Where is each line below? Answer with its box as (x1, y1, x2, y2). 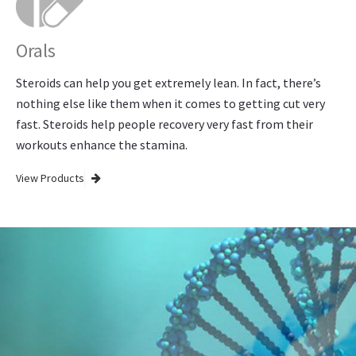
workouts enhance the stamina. (16, 136, 188, 153)
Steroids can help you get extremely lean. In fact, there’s (16, 74, 321, 91)
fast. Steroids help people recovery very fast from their (16, 115, 313, 132)
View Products (16, 171, 84, 186)
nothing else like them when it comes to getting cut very (16, 95, 325, 111)
